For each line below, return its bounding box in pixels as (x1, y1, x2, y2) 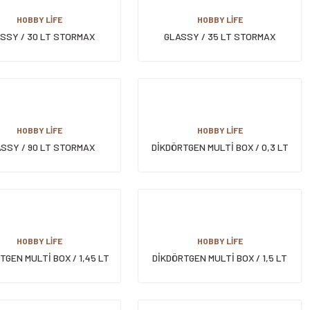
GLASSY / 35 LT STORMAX (164, 30, 275, 42)
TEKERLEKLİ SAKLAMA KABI (160, 46, 280, 57)
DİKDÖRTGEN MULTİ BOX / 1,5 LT (152, 252, 287, 264)
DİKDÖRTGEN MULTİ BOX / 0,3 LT (151, 141, 289, 153)
